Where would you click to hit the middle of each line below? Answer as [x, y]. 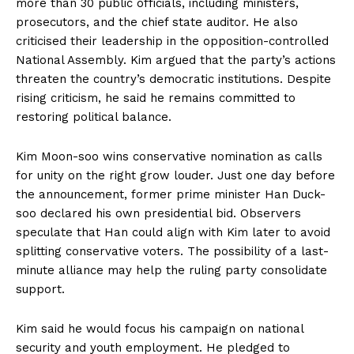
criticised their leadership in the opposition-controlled [172, 41]
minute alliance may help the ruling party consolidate [171, 270]
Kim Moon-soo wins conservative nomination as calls [169, 156]
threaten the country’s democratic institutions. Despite [173, 79]
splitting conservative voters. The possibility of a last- [172, 251]
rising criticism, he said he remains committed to [156, 98]
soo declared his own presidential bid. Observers [158, 213]
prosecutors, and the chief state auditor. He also [157, 22]
